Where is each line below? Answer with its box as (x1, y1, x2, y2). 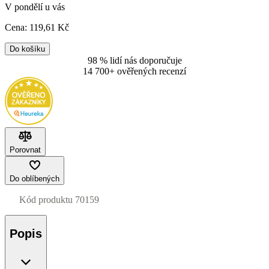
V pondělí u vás (5, 2, 65, 13)
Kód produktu (19, 195, 73, 205)
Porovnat (10, 145, 41, 155)
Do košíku (10, 44, 45, 54)
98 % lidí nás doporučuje (87, 55, 182, 66)
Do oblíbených (10, 174, 59, 184)
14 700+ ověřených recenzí (83, 66, 186, 77)
